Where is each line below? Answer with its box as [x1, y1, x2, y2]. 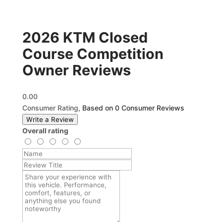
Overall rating [22, 126, 68, 135]
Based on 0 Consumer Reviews [82, 104, 184, 112]
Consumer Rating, [22, 104, 82, 112]
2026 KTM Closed [22, 29, 148, 46]
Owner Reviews [22, 61, 131, 79]
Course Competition [22, 45, 164, 62]
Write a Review [26, 115, 74, 123]
